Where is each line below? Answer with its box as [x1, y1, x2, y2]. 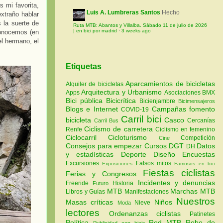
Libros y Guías [66, 188, 107, 195]
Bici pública [66, 96, 106, 105]
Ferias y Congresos [66, 169, 143, 178]
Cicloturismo [108, 133, 159, 141]
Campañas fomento [151, 105, 216, 113]
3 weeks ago [121, 28, 151, 34]
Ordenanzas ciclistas [109, 209, 190, 218]
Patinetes [190, 210, 216, 218]
